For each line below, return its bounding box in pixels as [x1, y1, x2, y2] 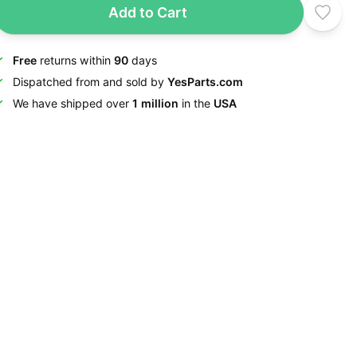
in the [178, 96, 214, 110]
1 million [131, 96, 178, 110]
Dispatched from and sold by [12, 75, 167, 88]
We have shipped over [12, 96, 132, 110]
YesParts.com [167, 75, 243, 88]
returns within [36, 53, 114, 67]
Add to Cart [108, 3, 188, 21]
